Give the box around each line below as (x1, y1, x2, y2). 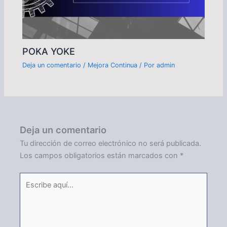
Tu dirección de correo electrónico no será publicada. (20, 138, 202, 148)
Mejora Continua (88, 61, 138, 69)
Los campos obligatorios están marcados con (20, 150, 180, 160)
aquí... (19, 185, 40, 195)
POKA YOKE (22, 45, 75, 57)
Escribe (19, 173, 45, 183)
